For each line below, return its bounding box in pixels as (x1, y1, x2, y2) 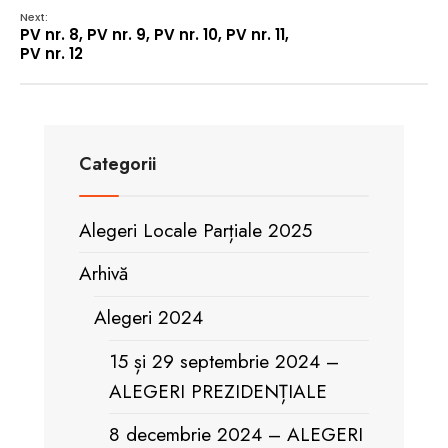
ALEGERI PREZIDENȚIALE (109, 378, 327, 405)
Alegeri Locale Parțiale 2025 (79, 217, 312, 244)
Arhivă (79, 260, 128, 287)
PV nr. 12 (20, 43, 83, 64)
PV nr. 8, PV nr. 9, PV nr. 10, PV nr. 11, (20, 24, 289, 45)
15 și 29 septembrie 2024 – (109, 348, 339, 375)
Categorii (79, 151, 156, 177)
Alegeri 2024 (94, 304, 203, 331)
